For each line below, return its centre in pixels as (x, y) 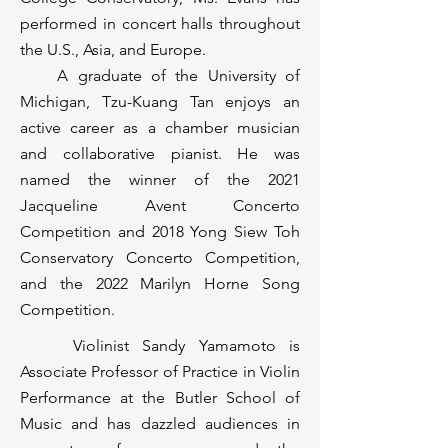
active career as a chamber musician (160, 127)
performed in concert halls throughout (160, 23)
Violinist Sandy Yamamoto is (160, 345)
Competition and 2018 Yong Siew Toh (160, 231)
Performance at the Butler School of (160, 397)
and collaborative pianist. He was (160, 153)
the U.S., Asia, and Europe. (113, 49)
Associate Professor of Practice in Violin (160, 371)
